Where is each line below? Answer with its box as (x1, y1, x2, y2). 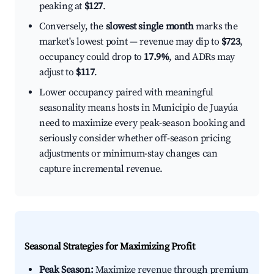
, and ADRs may (169, 51, 235, 64)
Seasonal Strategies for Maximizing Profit (24, 240, 195, 253)
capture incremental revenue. (39, 163, 163, 176)
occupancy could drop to (39, 51, 144, 64)
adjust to (39, 66, 76, 79)
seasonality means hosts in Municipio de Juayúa (39, 102, 238, 114)
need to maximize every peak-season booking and (39, 117, 245, 130)
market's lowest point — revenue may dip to (39, 35, 221, 48)
